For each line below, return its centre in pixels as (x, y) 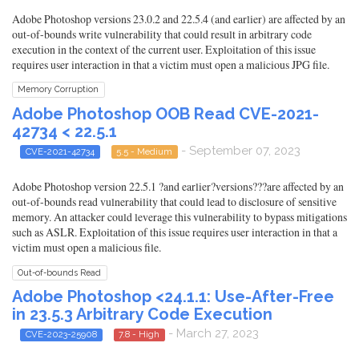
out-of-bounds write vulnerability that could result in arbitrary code (162, 34)
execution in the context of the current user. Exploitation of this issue (164, 49)
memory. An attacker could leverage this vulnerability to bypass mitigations (179, 216)
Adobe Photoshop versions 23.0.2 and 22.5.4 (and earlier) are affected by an (179, 18)
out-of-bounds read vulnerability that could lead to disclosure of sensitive (174, 201)
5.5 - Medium (145, 151)
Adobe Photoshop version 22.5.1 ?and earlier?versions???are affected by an (178, 186)
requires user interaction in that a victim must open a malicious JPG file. (171, 64)
